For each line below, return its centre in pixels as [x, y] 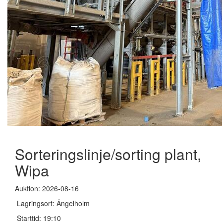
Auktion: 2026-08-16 [47, 188]
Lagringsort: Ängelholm [52, 203]
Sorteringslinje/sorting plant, [108, 154]
